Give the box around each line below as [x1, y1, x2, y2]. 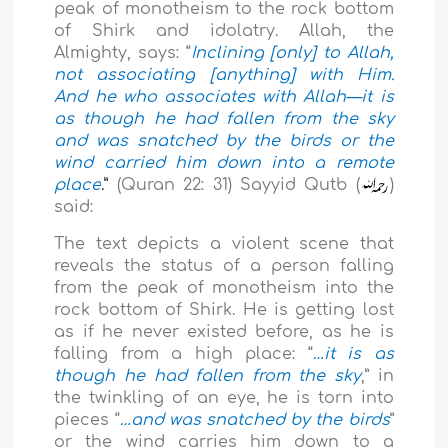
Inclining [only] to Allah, [190, 44, 394, 63]
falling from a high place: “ [54, 345, 313, 364]
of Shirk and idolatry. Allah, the [54, 22, 394, 41]
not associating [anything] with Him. [54, 66, 394, 85]
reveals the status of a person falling [54, 257, 394, 276]
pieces [54, 411, 110, 430]
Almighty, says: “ [54, 44, 191, 63]
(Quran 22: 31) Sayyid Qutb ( [108, 176, 360, 195]
